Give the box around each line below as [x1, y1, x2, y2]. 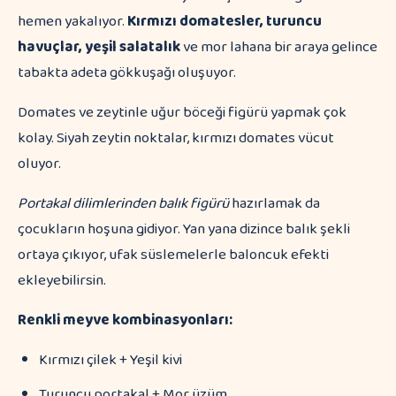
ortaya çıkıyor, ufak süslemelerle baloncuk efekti [18, 243, 329, 267]
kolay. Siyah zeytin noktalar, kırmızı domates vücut [18, 126, 334, 150]
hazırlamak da [229, 192, 320, 216]
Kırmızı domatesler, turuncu [127, 10, 322, 34]
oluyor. [18, 152, 61, 176]
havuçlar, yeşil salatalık [18, 35, 180, 59]
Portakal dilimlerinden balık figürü [18, 192, 229, 216]
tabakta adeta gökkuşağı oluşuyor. [18, 61, 236, 85]
